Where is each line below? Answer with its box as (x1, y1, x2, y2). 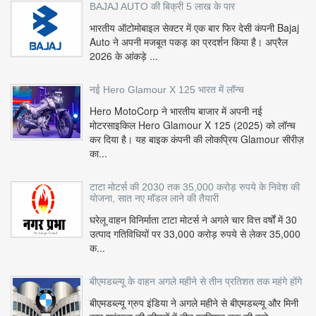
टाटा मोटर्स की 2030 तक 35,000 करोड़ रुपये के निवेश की (90, 181, 300, 193)
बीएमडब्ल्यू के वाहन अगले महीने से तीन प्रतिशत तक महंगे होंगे (90, 276, 302, 288)
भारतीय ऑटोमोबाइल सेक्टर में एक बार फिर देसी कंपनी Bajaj (90, 20, 299, 35)
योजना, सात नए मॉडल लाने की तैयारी (90, 193, 219, 205)
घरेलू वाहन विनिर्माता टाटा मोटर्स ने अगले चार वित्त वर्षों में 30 (90, 212, 297, 227)
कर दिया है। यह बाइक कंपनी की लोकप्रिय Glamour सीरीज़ (90, 132, 304, 147)
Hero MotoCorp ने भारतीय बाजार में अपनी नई (90, 104, 262, 119)
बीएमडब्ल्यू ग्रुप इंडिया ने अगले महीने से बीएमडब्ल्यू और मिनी (90, 296, 298, 310)
